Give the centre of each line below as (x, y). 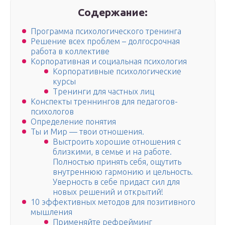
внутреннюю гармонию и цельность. (123, 172)
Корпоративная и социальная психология (109, 62)
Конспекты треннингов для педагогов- (104, 102)
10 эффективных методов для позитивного (113, 202)
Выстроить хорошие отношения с (117, 142)
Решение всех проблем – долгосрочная (105, 41)
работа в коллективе (70, 51)
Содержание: (113, 12)
